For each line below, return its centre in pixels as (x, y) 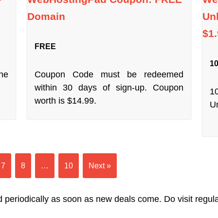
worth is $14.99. (65, 100)
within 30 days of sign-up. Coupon (109, 87)
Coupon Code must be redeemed (109, 74)
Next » (100, 165)
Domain (46, 16)
